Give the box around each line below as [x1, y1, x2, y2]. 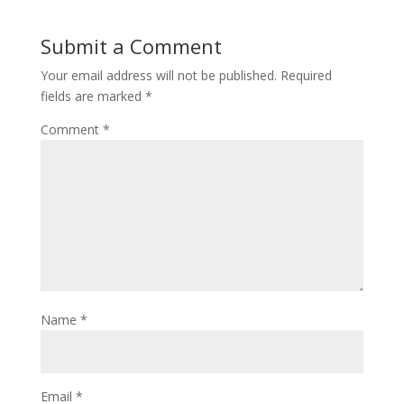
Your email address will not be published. [40, 67, 277, 85]
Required [280, 67, 332, 85]
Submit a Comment [40, 32, 222, 60]
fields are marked [40, 87, 145, 106]
